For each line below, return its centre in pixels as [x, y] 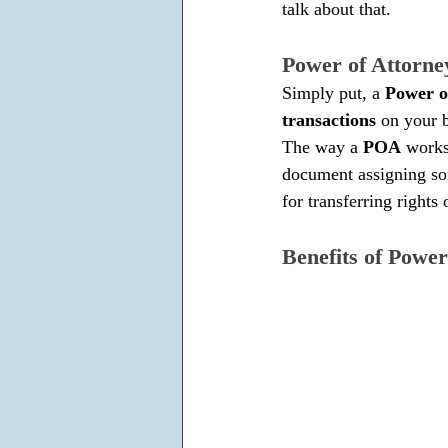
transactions [329, 120]
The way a [320, 147]
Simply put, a [333, 93]
